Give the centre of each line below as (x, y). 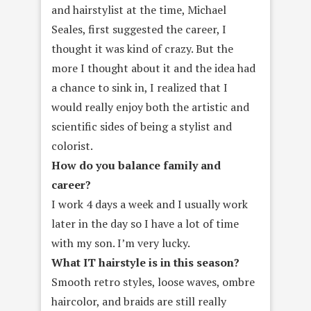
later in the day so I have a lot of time (145, 224)
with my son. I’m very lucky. (121, 243)
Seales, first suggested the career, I (139, 29)
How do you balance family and (136, 165)
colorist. (72, 146)
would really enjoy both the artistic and (150, 107)
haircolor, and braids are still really (139, 301)
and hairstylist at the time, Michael (139, 10)
